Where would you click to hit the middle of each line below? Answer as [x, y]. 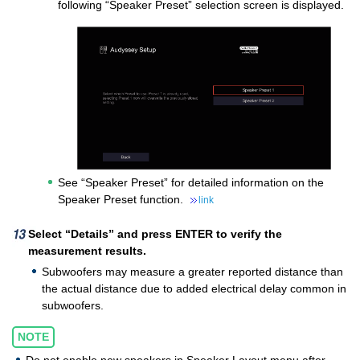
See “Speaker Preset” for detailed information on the [191, 182]
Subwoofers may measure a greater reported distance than [192, 271]
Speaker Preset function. [122, 199]
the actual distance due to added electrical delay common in [194, 288]
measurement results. [87, 250]
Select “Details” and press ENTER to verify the [155, 233]
